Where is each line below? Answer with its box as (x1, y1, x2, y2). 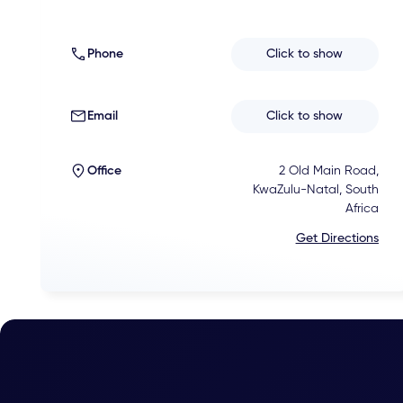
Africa (345, 201, 379, 215)
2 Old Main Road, (278, 164, 379, 177)
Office (86, 164, 121, 177)
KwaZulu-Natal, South (252, 183, 379, 196)
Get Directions (295, 231, 379, 245)
